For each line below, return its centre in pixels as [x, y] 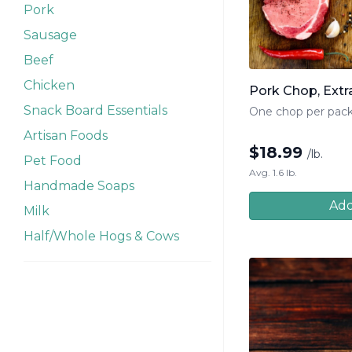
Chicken [49, 85]
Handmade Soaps [79, 186]
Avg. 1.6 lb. [273, 173]
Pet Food [53, 161]
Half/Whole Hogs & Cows [101, 236]
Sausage [50, 35]
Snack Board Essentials [95, 110]
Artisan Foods [66, 136]
